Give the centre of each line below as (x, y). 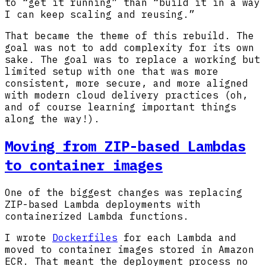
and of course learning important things (121, 107)
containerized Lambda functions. (97, 216)
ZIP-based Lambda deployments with (103, 204)
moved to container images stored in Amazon (129, 249)
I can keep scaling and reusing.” (100, 15)
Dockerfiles (85, 237)
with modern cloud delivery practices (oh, (126, 95)
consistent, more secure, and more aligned (126, 83)
